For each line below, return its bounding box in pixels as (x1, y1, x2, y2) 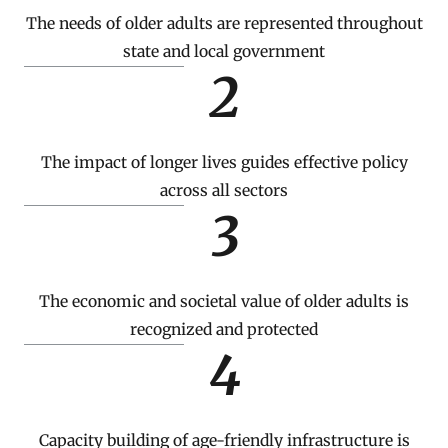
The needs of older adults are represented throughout (25, 14, 423, 34)
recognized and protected (130, 320, 318, 340)
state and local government (123, 42, 325, 62)
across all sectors (160, 181, 288, 201)
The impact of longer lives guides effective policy (40, 153, 408, 173)
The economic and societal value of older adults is (39, 292, 409, 312)
